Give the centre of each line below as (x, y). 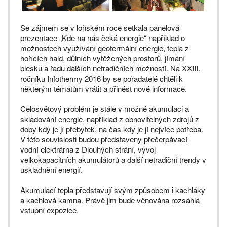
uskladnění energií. (51, 170)
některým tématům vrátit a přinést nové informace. (104, 89)
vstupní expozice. (49, 210)
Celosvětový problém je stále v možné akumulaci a (105, 109)
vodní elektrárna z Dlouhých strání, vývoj (88, 149)
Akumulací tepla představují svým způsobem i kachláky (113, 190)
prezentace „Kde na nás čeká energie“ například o (103, 38)
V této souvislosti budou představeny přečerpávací (104, 139)
